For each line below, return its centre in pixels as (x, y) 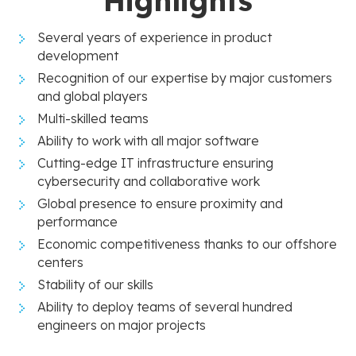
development (79, 55)
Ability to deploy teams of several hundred (165, 306)
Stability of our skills (95, 284)
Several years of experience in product (155, 37)
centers (62, 262)
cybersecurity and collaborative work (150, 181)
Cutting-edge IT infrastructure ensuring (155, 163)
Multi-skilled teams (93, 118)
